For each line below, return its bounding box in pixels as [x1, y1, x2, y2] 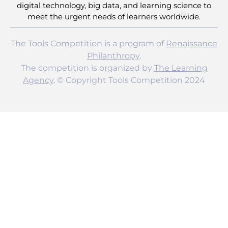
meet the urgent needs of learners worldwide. [27, 12, 201, 22]
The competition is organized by [20, 63, 154, 73]
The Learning [154, 63, 208, 73]
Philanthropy [87, 51, 139, 61]
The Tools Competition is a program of [11, 39, 166, 49]
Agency [23, 75, 53, 85]
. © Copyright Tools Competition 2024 [53, 75, 205, 85]
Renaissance [166, 39, 217, 49]
